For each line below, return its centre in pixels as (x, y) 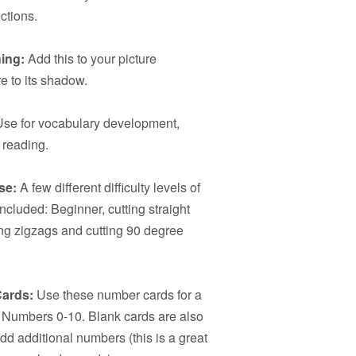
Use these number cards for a (118, 294)
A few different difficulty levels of (108, 187)
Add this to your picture (91, 58)
